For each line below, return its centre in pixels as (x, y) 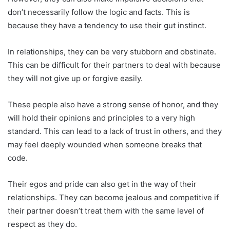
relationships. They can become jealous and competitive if (113, 198)
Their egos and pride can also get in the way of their (102, 184)
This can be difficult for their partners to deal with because (114, 65)
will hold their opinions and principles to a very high (101, 118)
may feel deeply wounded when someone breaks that (105, 145)
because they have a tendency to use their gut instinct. (107, 26)
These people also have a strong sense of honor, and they (113, 105)
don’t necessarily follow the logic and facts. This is (99, 12)
